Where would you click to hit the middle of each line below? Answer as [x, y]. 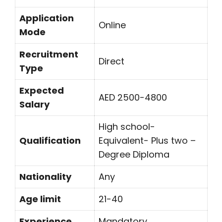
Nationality [45, 177]
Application [47, 18]
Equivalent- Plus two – [147, 140]
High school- [127, 127]
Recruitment [49, 54]
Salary [34, 104]
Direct [111, 61]
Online [112, 25]
